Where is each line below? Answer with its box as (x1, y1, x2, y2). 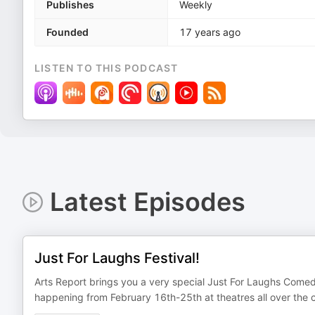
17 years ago (179, 26, 240, 38)
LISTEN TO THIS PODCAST (34, 62, 179, 74)
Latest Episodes (49, 186, 245, 217)
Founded (46, 26, 89, 38)
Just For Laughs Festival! (34, 250, 200, 266)
